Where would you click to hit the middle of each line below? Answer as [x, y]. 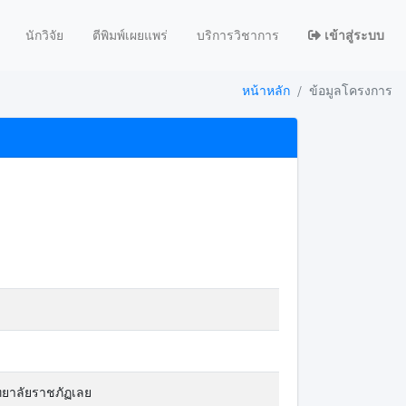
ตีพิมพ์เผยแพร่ [130, 35]
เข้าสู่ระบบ [353, 35]
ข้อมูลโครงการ [350, 91]
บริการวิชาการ [238, 35]
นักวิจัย [44, 35]
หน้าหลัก [266, 91]
